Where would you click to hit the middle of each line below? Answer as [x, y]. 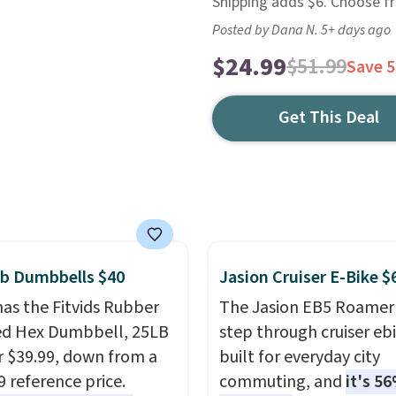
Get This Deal [329, 118]
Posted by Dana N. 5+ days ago [301, 30]
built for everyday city [299, 357]
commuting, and [282, 382]
